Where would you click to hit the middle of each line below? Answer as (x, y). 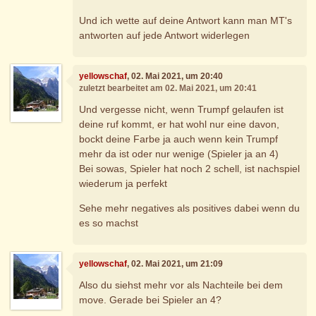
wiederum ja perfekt (123, 183)
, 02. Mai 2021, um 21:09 (175, 264)
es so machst (109, 223)
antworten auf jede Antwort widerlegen (165, 35)
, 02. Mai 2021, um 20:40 (175, 77)
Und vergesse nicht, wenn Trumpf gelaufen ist (182, 109)
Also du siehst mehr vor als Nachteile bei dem (181, 285)
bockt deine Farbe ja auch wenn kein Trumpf (179, 139)
